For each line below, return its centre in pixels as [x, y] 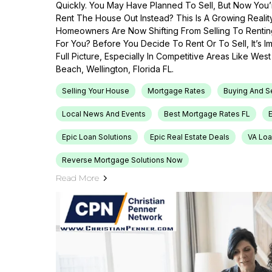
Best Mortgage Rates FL [207, 114]
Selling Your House [96, 91]
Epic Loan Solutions [97, 137]
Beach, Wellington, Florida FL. [115, 69]
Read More [77, 178]
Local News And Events [104, 114]
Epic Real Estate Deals [190, 137]
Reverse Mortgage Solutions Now [122, 160]
